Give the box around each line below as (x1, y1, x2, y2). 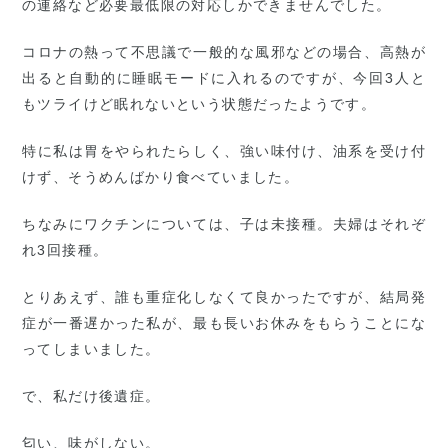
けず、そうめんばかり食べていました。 (22, 169, 300, 185)
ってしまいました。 (22, 341, 161, 357)
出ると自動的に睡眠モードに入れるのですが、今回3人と (22, 70, 426, 86)
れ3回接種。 (22, 242, 109, 258)
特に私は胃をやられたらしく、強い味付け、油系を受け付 (22, 143, 426, 159)
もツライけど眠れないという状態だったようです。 (22, 96, 377, 112)
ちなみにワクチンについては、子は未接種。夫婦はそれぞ (22, 216, 426, 232)
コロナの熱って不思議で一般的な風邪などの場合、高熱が (22, 44, 426, 60)
